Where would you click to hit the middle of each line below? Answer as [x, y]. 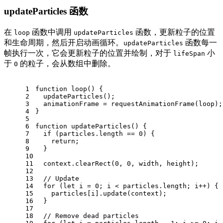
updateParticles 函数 [46, 11]
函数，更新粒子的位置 [174, 32]
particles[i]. [69, 193]
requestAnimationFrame [153, 104]
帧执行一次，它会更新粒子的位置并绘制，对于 [89, 53]
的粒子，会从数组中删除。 [67, 63]
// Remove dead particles [91, 216]
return [63, 141]
